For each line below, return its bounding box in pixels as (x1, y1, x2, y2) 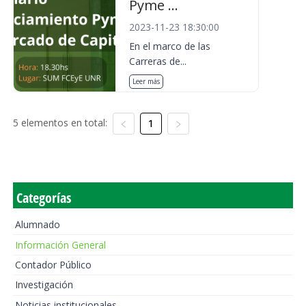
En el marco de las (129, 40, 211, 53)
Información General (14, 238, 106, 251)
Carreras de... (129, 55, 187, 68)
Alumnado (14, 218, 60, 232)
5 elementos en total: (12, 116, 107, 129)
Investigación (14, 278, 73, 292)
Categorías (16, 189, 71, 207)
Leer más (133, 76, 161, 86)
